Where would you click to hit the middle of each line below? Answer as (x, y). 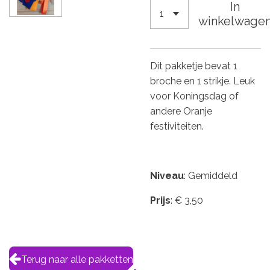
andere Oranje (181, 111)
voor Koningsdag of (194, 96)
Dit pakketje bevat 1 (194, 66)
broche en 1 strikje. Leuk (202, 81)
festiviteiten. (178, 126)
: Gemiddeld (211, 176)
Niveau (167, 176)
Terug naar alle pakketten (77, 259)
